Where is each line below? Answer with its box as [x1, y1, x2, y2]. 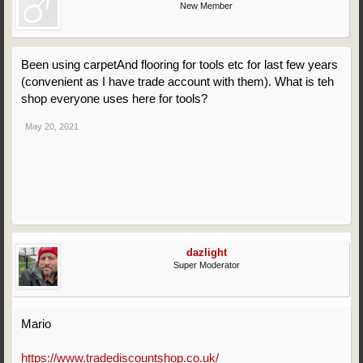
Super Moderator [173, 260, 240, 270]
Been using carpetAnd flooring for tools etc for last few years [21, 58, 338, 71]
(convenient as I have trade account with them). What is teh [21, 75, 334, 88]
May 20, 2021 [25, 122, 79, 131]
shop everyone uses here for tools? [21, 92, 207, 105]
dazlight [186, 246, 227, 258]
